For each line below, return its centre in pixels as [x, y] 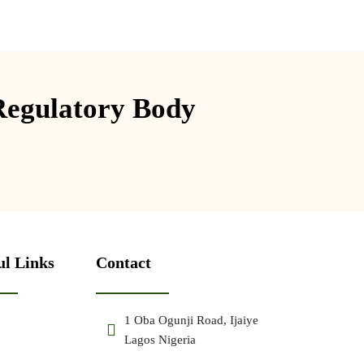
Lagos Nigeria [160, 339]
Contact [123, 262]
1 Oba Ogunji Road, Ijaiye [191, 320]
